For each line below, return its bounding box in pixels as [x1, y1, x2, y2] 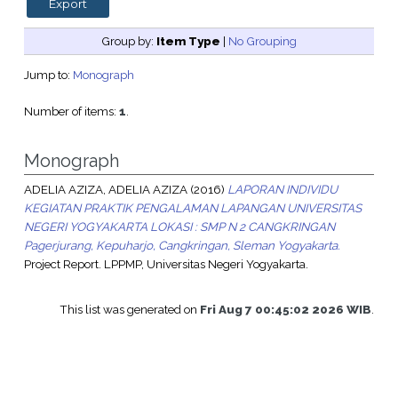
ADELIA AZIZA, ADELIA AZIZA [23, 182, 187, 197]
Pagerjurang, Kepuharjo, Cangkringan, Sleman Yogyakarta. [23, 238, 340, 253]
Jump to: [23, 68, 73, 83]
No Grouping [228, 34, 297, 49]
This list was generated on [60, 302, 201, 317]
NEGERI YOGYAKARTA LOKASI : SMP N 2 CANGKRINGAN [23, 219, 335, 235]
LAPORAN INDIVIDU [227, 182, 338, 197]
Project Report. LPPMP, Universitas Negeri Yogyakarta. [23, 257, 308, 272]
